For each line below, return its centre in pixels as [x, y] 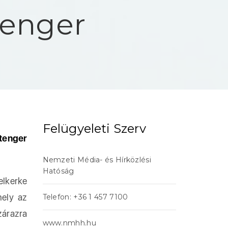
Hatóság [58, 171]
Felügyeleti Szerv [94, 129]
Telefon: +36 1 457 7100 [85, 197]
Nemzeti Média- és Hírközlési [97, 160]
